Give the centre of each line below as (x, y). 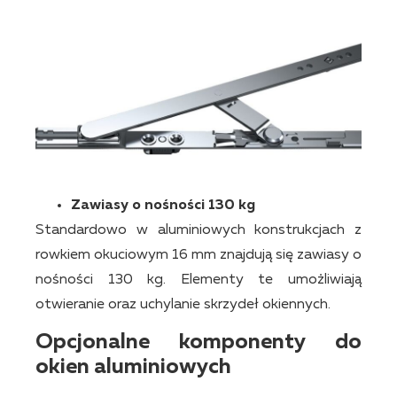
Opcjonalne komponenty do (198, 343)
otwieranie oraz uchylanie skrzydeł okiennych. (183, 304)
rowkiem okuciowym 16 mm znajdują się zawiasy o (198, 255)
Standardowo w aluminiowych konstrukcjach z (198, 230)
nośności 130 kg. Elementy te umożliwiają (198, 280)
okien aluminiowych (133, 367)
